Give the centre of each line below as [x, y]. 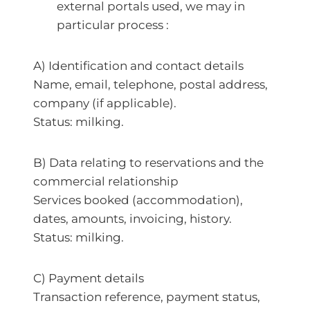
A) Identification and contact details [138, 66]
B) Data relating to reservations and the [148, 163]
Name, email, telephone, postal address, [151, 84]
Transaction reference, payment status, [147, 297]
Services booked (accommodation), [138, 200]
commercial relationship [106, 181]
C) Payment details [89, 278]
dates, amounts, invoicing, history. [133, 219]
